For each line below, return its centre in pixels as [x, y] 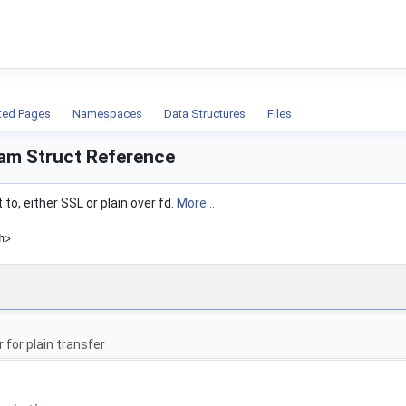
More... [196, 203]
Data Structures [205, 113]
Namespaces [107, 113]
